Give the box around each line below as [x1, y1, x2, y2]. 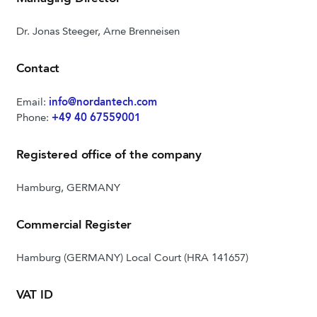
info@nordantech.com [48, 97, 157, 108]
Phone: [16, 113, 52, 124]
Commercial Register [16, 219, 132, 231]
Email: [16, 97, 49, 108]
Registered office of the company [16, 149, 202, 161]
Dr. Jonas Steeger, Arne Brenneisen [16, 27, 180, 38]
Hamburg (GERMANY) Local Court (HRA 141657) [16, 253, 248, 264]
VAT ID [16, 289, 53, 301]
